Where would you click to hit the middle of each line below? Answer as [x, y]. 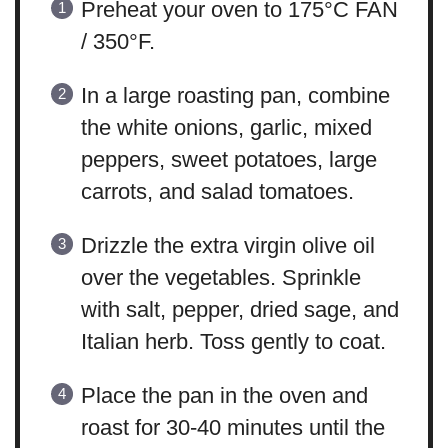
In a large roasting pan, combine [235, 96]
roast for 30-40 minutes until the [232, 428]
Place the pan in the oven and [224, 396]
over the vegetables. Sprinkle [220, 278]
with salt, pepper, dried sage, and [239, 310]
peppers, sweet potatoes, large [228, 160]
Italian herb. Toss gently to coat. [233, 342]
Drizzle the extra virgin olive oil [227, 246]
